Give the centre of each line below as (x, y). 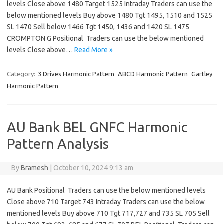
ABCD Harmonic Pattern (153, 74)
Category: (22, 74)
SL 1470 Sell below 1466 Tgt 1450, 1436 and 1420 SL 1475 (98, 27)
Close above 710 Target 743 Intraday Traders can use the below (106, 202)
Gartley (202, 74)
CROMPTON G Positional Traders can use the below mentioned (105, 39)
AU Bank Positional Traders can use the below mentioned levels (106, 191)
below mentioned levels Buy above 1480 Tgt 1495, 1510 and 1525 (110, 16)
